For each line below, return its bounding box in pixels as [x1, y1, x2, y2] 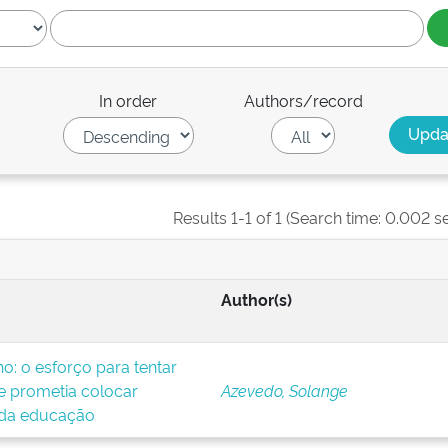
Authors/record [243, 89, 363, 111]
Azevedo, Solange [220, 379, 348, 401]
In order [99, 89, 158, 111]
